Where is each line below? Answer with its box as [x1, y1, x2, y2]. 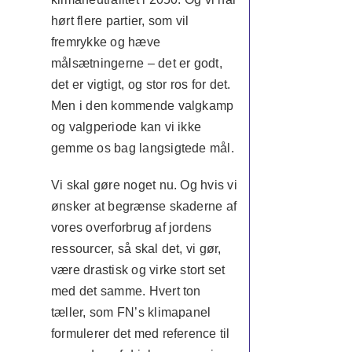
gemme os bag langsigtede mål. [50, 141, 234, 155]
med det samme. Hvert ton [50, 284, 201, 298]
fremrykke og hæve [50, 35, 161, 49]
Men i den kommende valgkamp [50, 99, 234, 112]
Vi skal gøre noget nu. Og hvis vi [50, 178, 237, 192]
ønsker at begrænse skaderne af [50, 200, 237, 213]
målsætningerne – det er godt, [50, 57, 222, 70]
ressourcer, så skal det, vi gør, [50, 242, 222, 255]
